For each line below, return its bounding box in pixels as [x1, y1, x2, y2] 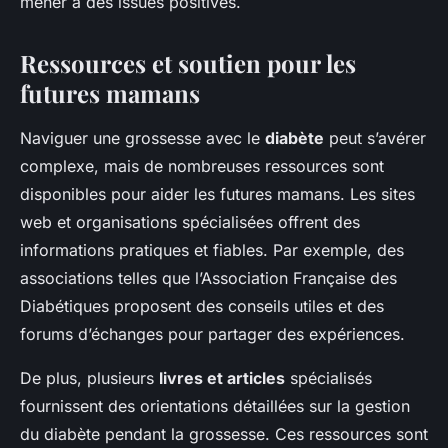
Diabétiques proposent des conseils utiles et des [20, 295, 384, 316]
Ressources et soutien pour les [20, 46, 356, 79]
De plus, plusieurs [20, 367, 159, 388]
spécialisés [285, 367, 372, 388]
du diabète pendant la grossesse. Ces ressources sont [20, 423, 428, 444]
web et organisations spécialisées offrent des [20, 211, 360, 232]
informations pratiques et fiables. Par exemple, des [20, 239, 404, 260]
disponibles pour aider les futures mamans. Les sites [20, 183, 415, 204]
